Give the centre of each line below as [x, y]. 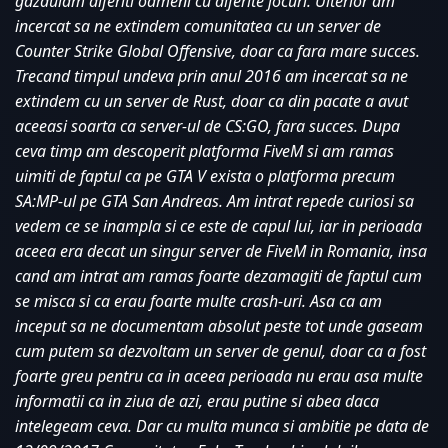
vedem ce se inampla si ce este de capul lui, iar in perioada [220, 226]
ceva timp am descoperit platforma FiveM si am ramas [206, 151]
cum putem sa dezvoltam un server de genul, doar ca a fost [222, 351]
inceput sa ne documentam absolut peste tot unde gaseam [221, 326]
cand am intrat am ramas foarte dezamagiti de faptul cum [220, 276]
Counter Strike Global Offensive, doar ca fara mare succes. [219, 51]
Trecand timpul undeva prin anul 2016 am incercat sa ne [213, 76]
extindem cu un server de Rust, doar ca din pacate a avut [213, 101]
